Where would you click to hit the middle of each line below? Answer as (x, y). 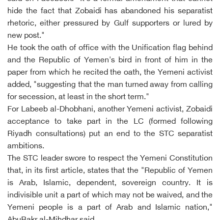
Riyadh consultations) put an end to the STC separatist (110, 134)
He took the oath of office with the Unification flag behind (110, 48)
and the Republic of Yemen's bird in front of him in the (110, 61)
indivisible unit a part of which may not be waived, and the (110, 196)
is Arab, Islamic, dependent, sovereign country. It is (110, 183)
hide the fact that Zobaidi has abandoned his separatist (110, 12)
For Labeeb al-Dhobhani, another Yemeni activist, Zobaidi (110, 110)
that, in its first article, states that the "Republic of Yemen (110, 171)
